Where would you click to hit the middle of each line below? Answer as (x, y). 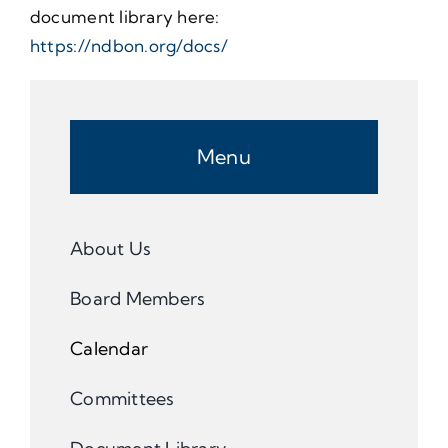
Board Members (137, 298)
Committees (122, 398)
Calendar (109, 348)
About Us (110, 248)
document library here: (124, 16)
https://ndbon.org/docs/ (128, 45)
